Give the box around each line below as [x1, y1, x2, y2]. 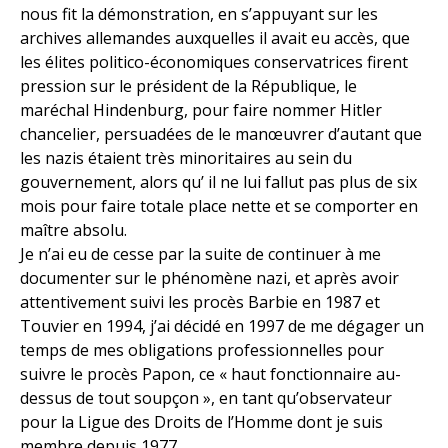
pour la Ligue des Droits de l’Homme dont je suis [20, 411, 383, 433]
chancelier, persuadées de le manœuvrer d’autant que [20, 123, 422, 145]
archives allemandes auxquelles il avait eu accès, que [20, 27, 410, 49]
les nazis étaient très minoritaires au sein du [20, 147, 352, 169]
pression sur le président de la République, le [20, 75, 357, 97]
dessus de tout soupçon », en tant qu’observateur [20, 387, 392, 409]
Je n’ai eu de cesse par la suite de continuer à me [20, 243, 381, 265]
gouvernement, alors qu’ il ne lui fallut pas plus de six [20, 171, 417, 193]
